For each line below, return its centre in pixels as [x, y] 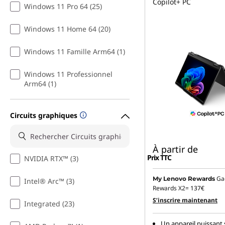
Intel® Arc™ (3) [49, 181]
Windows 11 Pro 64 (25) [63, 7]
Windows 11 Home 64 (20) [67, 29]
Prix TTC [159, 158]
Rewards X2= [172, 188]
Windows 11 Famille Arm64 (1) [75, 52]
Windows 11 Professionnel [68, 74]
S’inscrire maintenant [185, 200]
